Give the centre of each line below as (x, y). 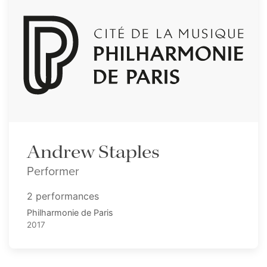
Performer (53, 171)
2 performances (63, 196)
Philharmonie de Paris (70, 213)
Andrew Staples (93, 153)
